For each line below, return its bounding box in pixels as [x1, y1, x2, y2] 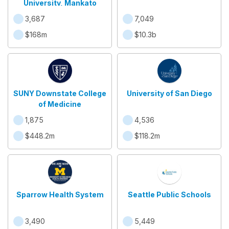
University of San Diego [126, 89, 212, 98]
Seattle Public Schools [127, 190, 211, 199]
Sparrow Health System [16, 190, 104, 199]
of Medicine [38, 100, 81, 108]
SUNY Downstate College [13, 89, 106, 98]
